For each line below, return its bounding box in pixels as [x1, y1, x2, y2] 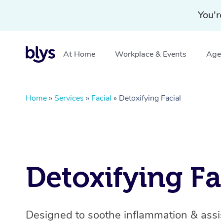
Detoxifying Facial [119, 93, 181, 104]
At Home [63, 49, 95, 60]
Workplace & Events [115, 49, 186, 60]
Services [54, 93, 84, 104]
